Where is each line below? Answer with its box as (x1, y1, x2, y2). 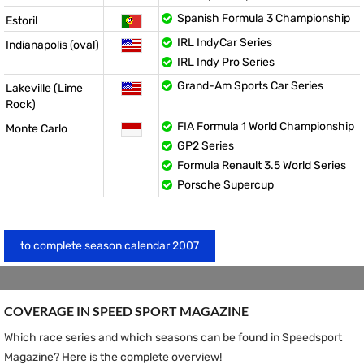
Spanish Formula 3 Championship (177, 11, 350, 25)
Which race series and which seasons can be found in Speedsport (4, 331, 342, 344)
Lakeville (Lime (6, 81, 83, 95)
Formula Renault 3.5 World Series (177, 158, 346, 172)
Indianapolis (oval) (6, 38, 99, 52)
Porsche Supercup (177, 178, 274, 192)
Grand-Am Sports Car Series (177, 79, 323, 93)
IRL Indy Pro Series (177, 55, 275, 69)
